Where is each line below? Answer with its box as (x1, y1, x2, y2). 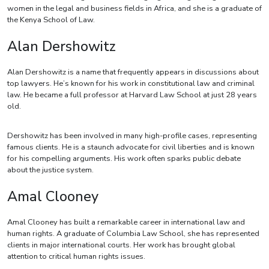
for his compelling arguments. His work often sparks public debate (7, 153, 241, 165)
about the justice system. (7, 165, 94, 176)
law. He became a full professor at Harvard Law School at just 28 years (7, 89, 257, 101)
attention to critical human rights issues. (7, 251, 145, 262)
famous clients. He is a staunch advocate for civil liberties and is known (7, 142, 255, 153)
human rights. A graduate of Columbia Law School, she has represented (7, 228, 259, 240)
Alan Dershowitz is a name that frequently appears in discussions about (7, 67, 259, 78)
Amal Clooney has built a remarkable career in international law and (7, 217, 245, 228)
